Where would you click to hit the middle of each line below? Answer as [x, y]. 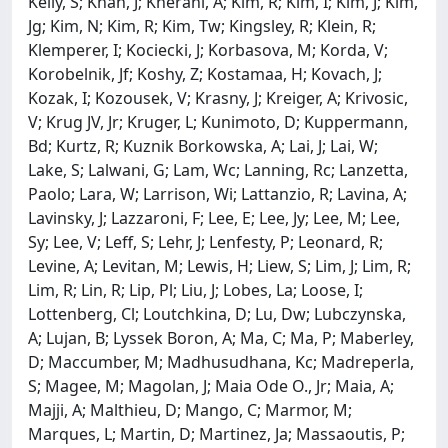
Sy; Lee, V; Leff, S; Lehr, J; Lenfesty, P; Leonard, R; [205, 241]
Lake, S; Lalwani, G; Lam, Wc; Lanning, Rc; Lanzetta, [218, 169]
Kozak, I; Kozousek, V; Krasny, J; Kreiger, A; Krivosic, [218, 97]
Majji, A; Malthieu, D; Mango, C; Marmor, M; [190, 409]
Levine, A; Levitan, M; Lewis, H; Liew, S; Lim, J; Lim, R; [219, 265]
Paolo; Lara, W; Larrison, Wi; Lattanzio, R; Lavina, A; [217, 193]
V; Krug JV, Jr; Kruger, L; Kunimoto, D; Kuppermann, [218, 121]
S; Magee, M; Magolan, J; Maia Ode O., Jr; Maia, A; [211, 385]
